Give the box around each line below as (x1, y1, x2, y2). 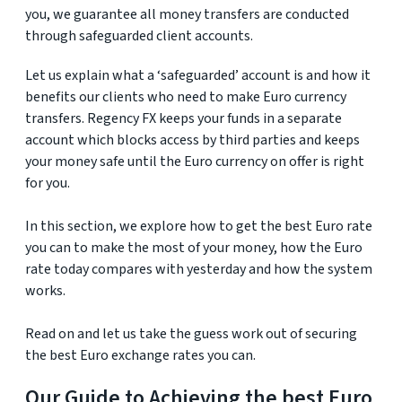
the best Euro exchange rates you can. (25, 345, 256, 365)
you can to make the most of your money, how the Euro (25, 238, 363, 258)
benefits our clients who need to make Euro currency (25, 87, 346, 107)
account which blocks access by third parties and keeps (25, 130, 360, 150)
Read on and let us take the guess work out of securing (25, 324, 357, 344)
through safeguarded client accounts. (25, 26, 253, 46)
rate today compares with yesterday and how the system (25, 259, 372, 279)
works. (25, 281, 66, 301)
